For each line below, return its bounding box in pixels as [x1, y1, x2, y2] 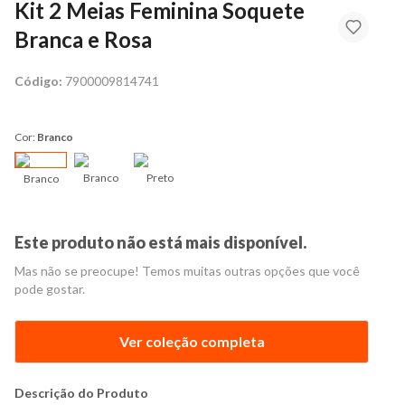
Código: [14, 73, 62, 89]
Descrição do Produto [14, 385, 148, 400]
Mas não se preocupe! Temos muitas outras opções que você [14, 263, 360, 278]
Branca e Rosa [14, 26, 152, 52]
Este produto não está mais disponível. [14, 232, 306, 252]
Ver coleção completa [118, 333, 265, 350]
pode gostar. [14, 281, 85, 297]
